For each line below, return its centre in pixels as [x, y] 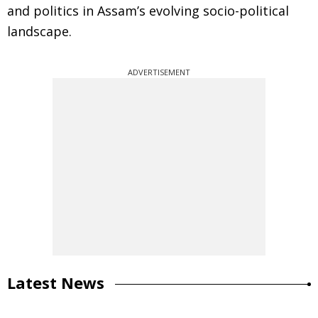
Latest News [56, 283]
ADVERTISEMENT [159, 72]
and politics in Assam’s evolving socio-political [148, 11]
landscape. [39, 31]
